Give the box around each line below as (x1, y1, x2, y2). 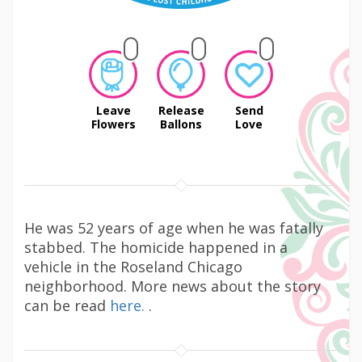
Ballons (160, 116, 202, 132)
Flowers (90, 116, 136, 132)
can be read (24, 296, 110, 315)
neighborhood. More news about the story (24, 276, 321, 296)
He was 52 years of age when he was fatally (24, 218, 323, 238)
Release (158, 103, 204, 118)
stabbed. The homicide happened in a (24, 238, 288, 257)
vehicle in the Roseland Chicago (24, 257, 242, 276)
